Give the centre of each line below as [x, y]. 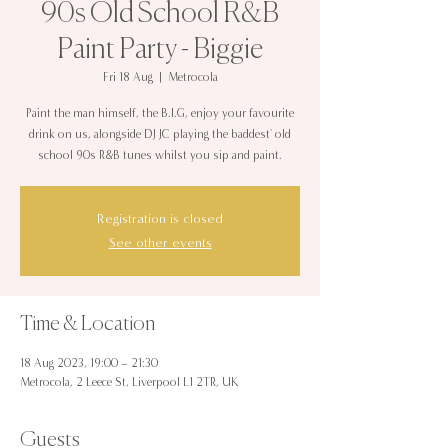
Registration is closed [160, 219]
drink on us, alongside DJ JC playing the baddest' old [160, 134]
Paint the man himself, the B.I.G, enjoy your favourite [160, 113]
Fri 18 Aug [127, 77]
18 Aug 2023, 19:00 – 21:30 [89, 363]
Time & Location [87, 325]
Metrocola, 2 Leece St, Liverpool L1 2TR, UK [129, 382]
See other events [160, 243]
